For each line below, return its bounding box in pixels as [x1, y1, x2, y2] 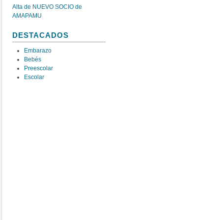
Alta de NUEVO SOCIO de [12, 3, 82, 10]
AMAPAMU [12, 12, 42, 19]
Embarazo [24, 47, 52, 54]
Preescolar [24, 64, 54, 72]
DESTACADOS [12, 31, 69, 40]
